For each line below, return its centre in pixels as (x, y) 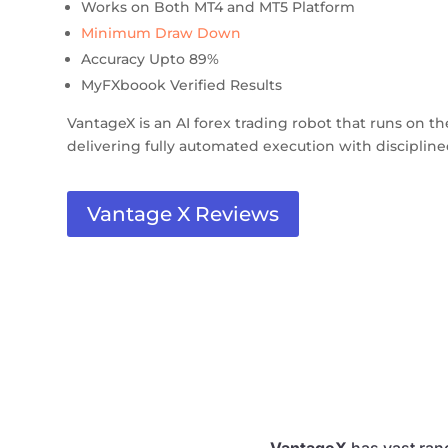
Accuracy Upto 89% (150, 58)
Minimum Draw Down (161, 32)
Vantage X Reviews (183, 213)
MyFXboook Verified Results (182, 84)
